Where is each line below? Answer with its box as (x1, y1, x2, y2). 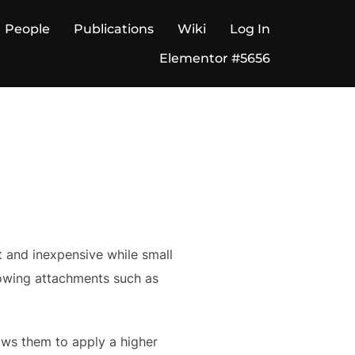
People (5, 21, 50, 36)
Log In (230, 21, 270, 36)
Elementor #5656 (159, 51, 270, 66)
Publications (74, 21, 154, 36)
